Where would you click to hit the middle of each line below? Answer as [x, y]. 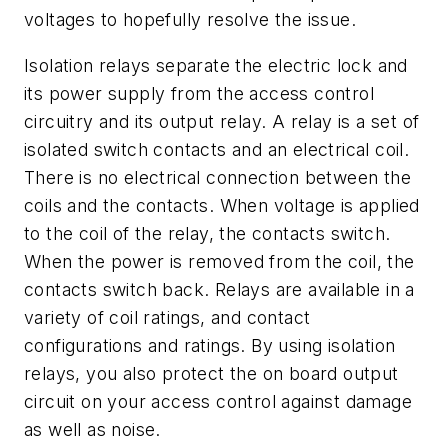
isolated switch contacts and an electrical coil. [217, 150]
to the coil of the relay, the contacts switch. [207, 234]
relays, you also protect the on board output [211, 374]
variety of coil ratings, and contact [167, 318]
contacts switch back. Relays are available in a [219, 290]
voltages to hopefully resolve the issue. [190, 20]
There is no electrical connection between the [217, 178]
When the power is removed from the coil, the [219, 262]
